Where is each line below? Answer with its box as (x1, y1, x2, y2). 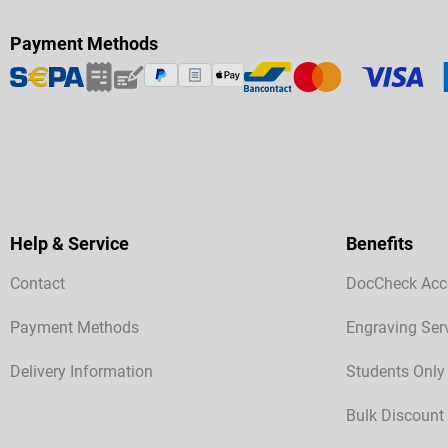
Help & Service (10, 233, 129, 255)
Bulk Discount (346, 406, 444, 426)
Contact (10, 274, 65, 294)
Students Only (346, 362, 445, 382)
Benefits (346, 233, 413, 255)
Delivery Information (10, 362, 153, 382)
